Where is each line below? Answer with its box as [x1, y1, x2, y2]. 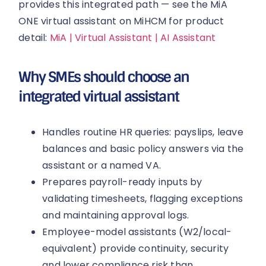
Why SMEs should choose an [18, 67, 189, 86]
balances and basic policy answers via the [42, 141, 244, 156]
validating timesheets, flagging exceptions [42, 191, 243, 205]
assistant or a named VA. [42, 158, 161, 172]
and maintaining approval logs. [42, 208, 189, 222]
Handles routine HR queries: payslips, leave [42, 125, 243, 139]
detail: [18, 31, 50, 45]
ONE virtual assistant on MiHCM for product [18, 14, 224, 28]
